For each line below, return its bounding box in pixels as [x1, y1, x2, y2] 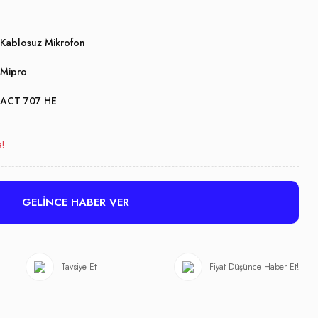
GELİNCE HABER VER [21, 194, 129, 210]
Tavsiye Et [61, 261, 97, 273]
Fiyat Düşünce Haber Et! [209, 261, 299, 273]
